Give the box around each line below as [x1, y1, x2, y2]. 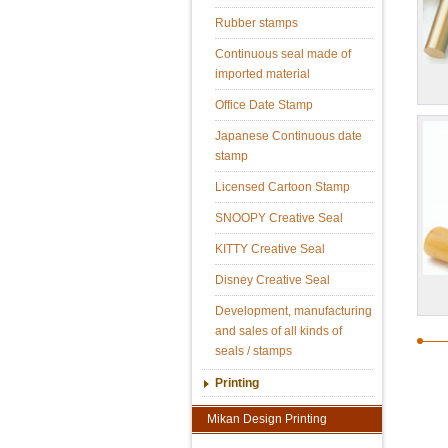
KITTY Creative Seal [214, 241, 325, 256]
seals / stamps [214, 343, 292, 358]
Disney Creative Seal [214, 272, 330, 287]
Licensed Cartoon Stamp [214, 179, 350, 194]
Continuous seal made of [214, 46, 351, 61]
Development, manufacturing [214, 303, 372, 318]
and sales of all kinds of [214, 323, 342, 338]
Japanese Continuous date [214, 128, 362, 143]
